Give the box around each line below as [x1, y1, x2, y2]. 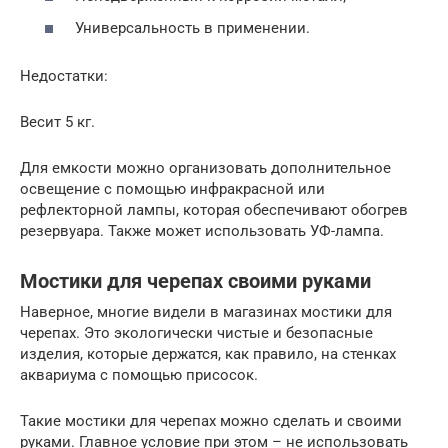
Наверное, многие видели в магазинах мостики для [20, 302, 392, 321]
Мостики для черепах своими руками [20, 269, 371, 293]
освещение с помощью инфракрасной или [20, 179, 325, 198]
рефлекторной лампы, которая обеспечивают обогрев [20, 200, 408, 219]
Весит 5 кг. [20, 112, 95, 131]
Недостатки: [20, 66, 108, 85]
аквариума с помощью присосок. [20, 365, 258, 384]
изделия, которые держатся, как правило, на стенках [20, 344, 396, 363]
